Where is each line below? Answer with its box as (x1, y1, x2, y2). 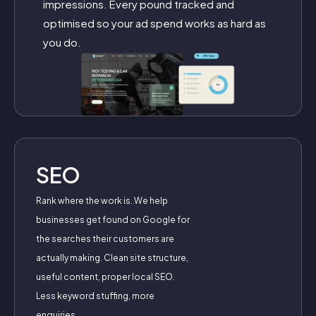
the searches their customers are (36, 233, 174, 245)
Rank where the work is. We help (36, 195, 168, 207)
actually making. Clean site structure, (36, 253, 188, 264)
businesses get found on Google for (36, 214, 190, 226)
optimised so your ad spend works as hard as (43, 16, 266, 30)
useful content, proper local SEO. (36, 272, 175, 283)
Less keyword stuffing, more (36, 291, 154, 302)
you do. (43, 35, 81, 49)
